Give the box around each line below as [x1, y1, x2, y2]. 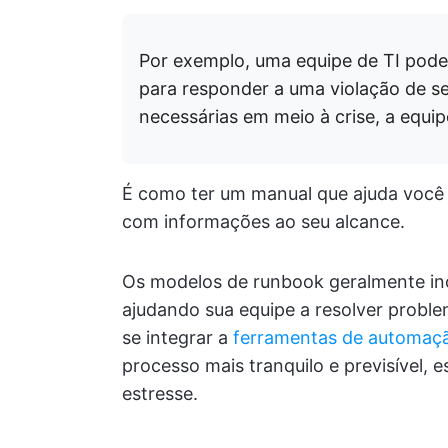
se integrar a [122, 327, 233, 348]
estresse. [122, 383, 198, 404]
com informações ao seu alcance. [122, 211, 405, 232]
